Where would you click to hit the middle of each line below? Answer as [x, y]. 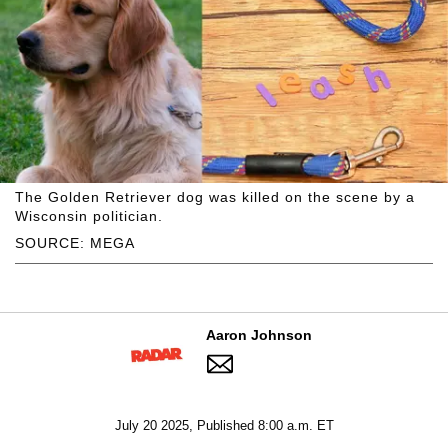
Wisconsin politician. [89, 215]
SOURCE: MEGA [75, 242]
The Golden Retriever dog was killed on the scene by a [215, 196]
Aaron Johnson [258, 334]
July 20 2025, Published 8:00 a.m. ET [224, 425]
